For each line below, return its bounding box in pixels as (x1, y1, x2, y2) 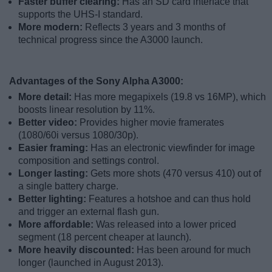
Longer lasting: (18, 168, 90, 178)
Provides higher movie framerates (80, 117, 224, 127)
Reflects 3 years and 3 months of (85, 21, 225, 32)
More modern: (18, 21, 85, 32)
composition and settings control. (18, 155, 159, 166)
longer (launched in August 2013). (18, 257, 163, 268)
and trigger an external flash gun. (18, 206, 159, 217)
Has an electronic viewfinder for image (90, 142, 255, 153)
